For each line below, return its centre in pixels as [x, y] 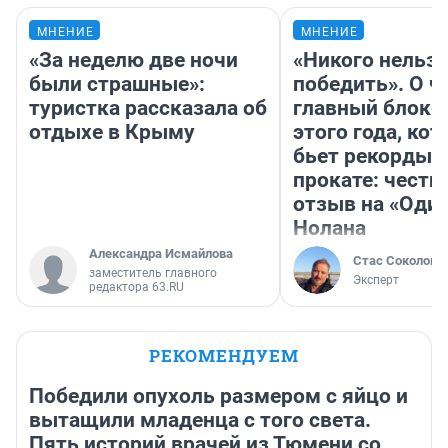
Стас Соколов [395, 261]
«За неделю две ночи [133, 60]
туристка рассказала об [148, 108]
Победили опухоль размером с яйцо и [218, 396]
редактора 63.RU [136, 287]
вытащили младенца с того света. [200, 420]
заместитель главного [153, 273]
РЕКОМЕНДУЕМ [224, 356]
